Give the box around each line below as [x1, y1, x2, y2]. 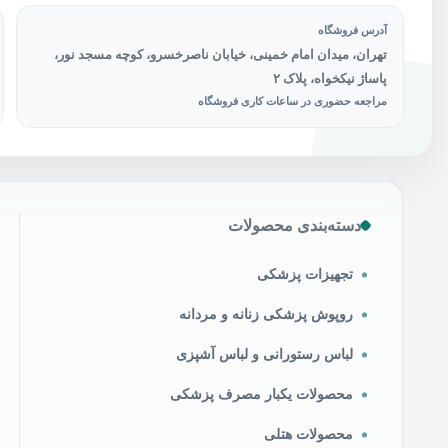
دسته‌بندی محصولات [228, 217, 362, 234]
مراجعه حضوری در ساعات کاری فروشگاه [198, 96, 388, 107]
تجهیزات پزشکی [257, 267, 354, 282]
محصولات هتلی [264, 427, 354, 442]
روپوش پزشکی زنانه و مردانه [179, 307, 354, 322]
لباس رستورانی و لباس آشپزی [176, 347, 354, 362]
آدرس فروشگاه [318, 24, 388, 36]
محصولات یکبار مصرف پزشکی [170, 387, 354, 402]
